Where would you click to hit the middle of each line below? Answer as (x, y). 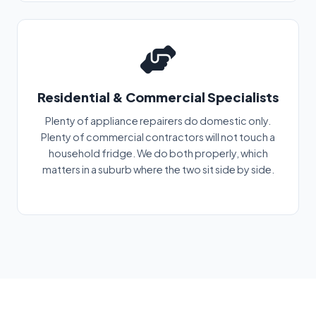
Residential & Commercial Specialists (158, 97)
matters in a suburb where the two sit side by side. (158, 169)
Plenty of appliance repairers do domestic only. (158, 120)
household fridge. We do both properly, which (158, 153)
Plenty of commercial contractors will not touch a (158, 136)
